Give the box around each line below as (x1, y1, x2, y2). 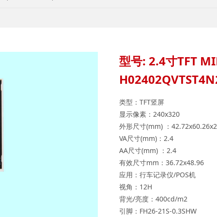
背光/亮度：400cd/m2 (119, 194, 187, 204)
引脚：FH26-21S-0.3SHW (119, 206, 197, 216)
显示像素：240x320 (119, 109, 180, 119)
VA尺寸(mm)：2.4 (119, 134, 173, 143)
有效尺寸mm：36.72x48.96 (119, 158, 204, 168)
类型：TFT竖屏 (119, 97, 164, 107)
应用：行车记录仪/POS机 (119, 170, 196, 180)
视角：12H (119, 182, 152, 192)
